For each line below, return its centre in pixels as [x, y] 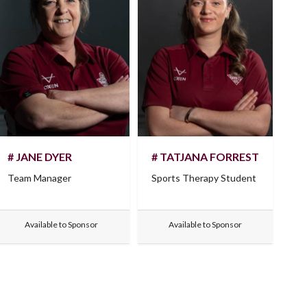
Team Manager [40, 177]
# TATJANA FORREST [205, 156]
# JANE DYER [40, 156]
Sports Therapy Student [204, 177]
